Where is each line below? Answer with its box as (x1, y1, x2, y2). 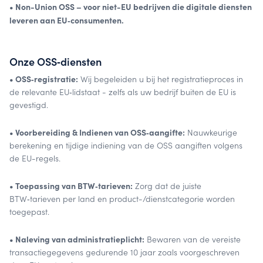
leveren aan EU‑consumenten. (9, 14, 124, 26)
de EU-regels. (9, 152, 60, 164)
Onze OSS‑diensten (9, 53, 102, 69)
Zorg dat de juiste (133, 180, 201, 191)
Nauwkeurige (185, 126, 237, 138)
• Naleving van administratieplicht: (9, 232, 144, 245)
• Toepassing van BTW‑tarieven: (9, 179, 133, 191)
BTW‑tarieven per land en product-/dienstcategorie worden (9, 193, 235, 204)
